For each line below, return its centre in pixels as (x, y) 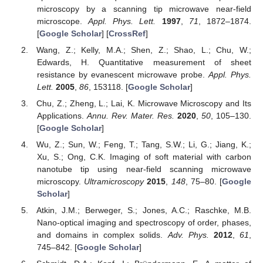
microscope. (63, 21)
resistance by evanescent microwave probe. (122, 74)
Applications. (62, 115)
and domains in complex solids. (102, 235)
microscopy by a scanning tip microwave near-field (144, 9)
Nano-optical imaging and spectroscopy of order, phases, (144, 223)
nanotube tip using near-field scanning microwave (144, 169)
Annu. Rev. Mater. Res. (130, 115)
